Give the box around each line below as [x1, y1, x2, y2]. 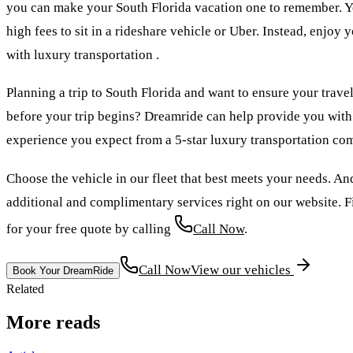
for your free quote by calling [6, 221, 174, 236]
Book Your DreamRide [13, 265, 113, 277]
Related [6, 282, 44, 295]
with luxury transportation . [6, 46, 159, 62]
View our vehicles [191, 262, 294, 277]
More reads [6, 311, 100, 333]
